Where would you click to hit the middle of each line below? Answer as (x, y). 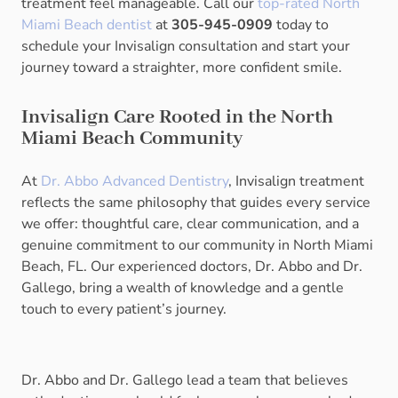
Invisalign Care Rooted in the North (177, 118)
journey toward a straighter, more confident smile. (182, 68)
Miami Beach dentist (87, 25)
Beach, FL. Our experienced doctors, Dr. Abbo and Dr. (192, 267)
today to (301, 25)
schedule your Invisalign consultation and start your (186, 47)
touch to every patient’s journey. (124, 310)
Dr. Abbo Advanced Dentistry (133, 182)
